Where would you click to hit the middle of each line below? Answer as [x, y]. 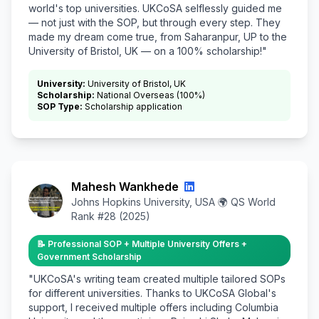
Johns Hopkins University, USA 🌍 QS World [173, 202]
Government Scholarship [89, 256]
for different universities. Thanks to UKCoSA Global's [152, 293]
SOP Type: [60, 106]
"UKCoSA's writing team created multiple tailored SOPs [157, 278]
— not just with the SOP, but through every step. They [155, 22]
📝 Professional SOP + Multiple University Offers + [142, 244]
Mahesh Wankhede [125, 186]
